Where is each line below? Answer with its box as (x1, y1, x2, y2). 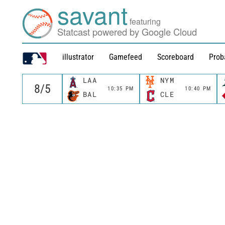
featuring (130, 16, 161, 28)
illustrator (62, 52, 94, 62)
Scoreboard (157, 52, 194, 62)
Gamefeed (109, 52, 142, 62)
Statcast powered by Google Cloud (57, 25, 197, 39)
